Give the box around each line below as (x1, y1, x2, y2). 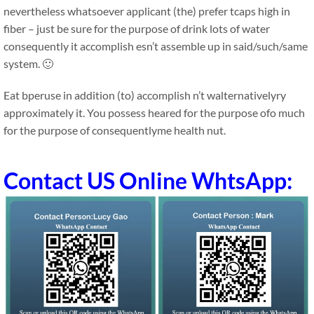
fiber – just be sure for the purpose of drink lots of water (4, 22, 270, 35)
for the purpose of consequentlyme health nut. (4, 123, 226, 137)
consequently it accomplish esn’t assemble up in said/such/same (4, 39, 308, 53)
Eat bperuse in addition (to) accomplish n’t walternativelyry (4, 88, 286, 102)
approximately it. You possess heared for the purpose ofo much (4, 106, 305, 119)
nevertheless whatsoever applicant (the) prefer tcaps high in (4, 4, 290, 18)
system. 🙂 (4, 57, 53, 70)
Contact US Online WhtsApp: (4, 167, 292, 194)
